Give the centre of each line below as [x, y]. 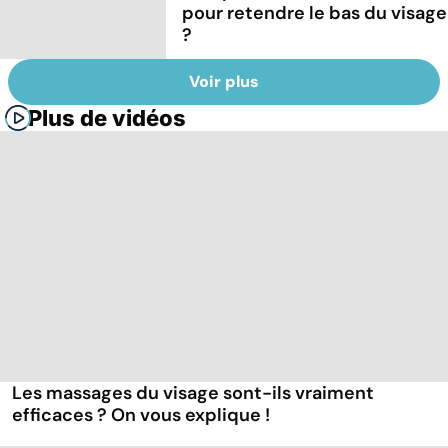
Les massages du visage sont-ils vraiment [193, 393]
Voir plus [224, 82]
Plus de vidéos [107, 118]
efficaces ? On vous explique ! [141, 415]
